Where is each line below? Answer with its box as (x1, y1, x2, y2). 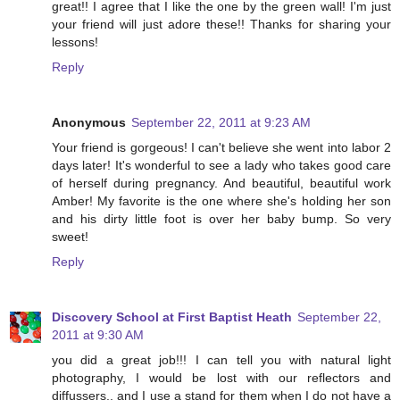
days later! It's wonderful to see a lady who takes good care (52, 158, 391, 172)
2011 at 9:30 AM (52, 327, 144, 342)
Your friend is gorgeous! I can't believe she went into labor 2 (52, 140, 391, 154)
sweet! (52, 229, 88, 244)
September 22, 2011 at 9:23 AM (131, 115, 311, 129)
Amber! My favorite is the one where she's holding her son (52, 194, 391, 208)
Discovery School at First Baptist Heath (52, 309, 292, 324)
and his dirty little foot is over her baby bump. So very (52, 212, 391, 226)
